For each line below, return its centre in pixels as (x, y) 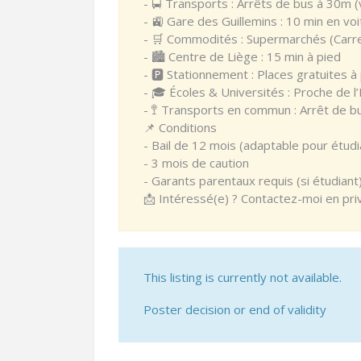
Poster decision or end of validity (235, 309)
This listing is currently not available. (243, 277)
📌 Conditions (180, 127)
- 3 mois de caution (196, 163)
